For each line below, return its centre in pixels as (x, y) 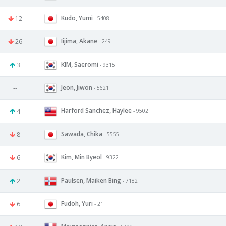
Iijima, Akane (79, 41)
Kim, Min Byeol (81, 157)
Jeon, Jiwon (77, 87)
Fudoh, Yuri (77, 203)
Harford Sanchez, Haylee (96, 110)
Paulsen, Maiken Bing (91, 180)
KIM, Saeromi (80, 64)
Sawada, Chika (82, 134)
